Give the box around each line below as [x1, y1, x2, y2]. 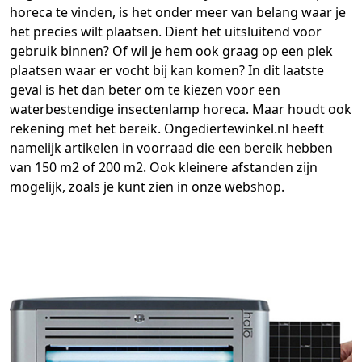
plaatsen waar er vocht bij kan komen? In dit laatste [10, 61, 324, 79]
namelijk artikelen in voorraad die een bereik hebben [10, 138, 333, 157]
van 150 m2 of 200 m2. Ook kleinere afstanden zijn [10, 158, 318, 176]
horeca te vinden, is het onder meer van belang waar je [10, 2, 346, 21]
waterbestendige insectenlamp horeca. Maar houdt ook [10, 99, 351, 118]
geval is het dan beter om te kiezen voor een [10, 80, 280, 99]
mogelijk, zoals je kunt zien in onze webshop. [10, 177, 284, 196]
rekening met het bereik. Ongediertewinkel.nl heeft [10, 119, 324, 137]
